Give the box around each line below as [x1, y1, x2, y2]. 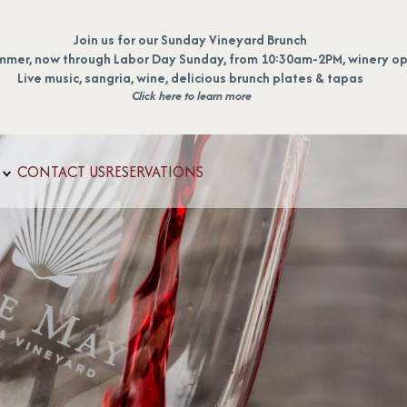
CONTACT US [17, 160, 105, 183]
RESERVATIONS [105, 160, 203, 183]
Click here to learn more [131, 86, 252, 104]
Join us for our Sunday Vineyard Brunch [73, 29, 310, 49]
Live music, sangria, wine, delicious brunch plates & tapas [16, 67, 366, 87]
